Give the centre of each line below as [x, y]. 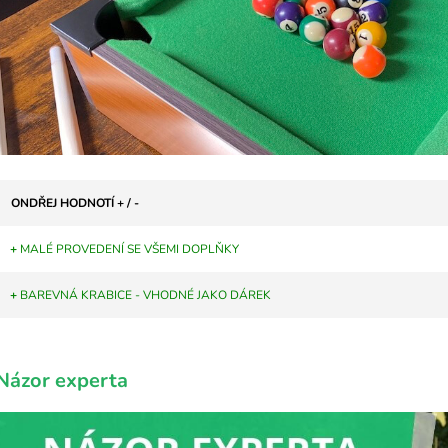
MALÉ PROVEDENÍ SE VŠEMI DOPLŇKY [129, 248]
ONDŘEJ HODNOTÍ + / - [75, 202]
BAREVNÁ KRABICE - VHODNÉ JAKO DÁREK [145, 294]
